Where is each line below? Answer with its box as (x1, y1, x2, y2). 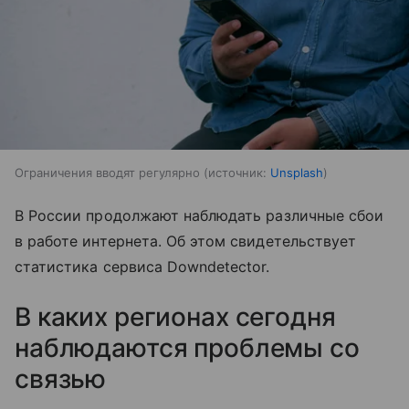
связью (15, 363, 107, 395)
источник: (208, 165, 267, 181)
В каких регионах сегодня (15, 301, 336, 333)
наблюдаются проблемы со (15, 332, 360, 364)
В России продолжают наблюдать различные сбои (15, 206, 384, 225)
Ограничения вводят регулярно (15, 165, 200, 181)
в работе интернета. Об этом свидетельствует (15, 232, 357, 251)
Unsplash (270, 165, 323, 181)
